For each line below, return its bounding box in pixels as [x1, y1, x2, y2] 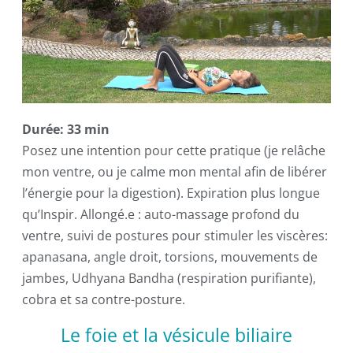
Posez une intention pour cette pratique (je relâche [21, 142, 325, 159]
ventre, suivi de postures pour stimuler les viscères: [21, 227, 328, 244]
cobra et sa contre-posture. [21, 291, 185, 308]
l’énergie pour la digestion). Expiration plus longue [21, 184, 320, 202]
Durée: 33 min [21, 121, 110, 138]
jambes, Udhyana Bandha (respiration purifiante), [21, 269, 316, 287]
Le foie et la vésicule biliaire [61, 322, 292, 347]
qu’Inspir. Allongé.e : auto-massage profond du [21, 206, 299, 223]
